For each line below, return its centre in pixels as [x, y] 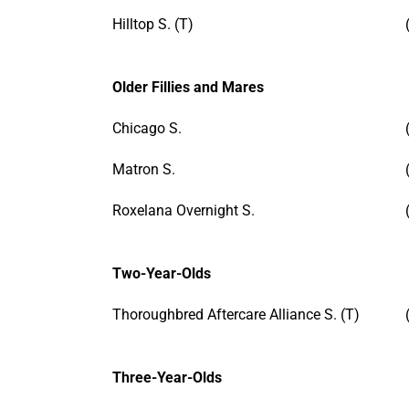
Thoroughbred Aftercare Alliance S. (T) [236, 314]
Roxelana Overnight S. [184, 210]
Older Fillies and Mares [188, 87]
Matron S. [144, 169]
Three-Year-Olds [167, 377]
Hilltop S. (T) [153, 24]
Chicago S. [147, 128]
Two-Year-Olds [162, 273]
